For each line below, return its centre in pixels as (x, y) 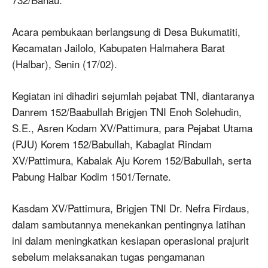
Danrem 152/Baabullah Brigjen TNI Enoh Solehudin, (127, 112)
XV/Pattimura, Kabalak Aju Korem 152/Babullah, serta (132, 160)
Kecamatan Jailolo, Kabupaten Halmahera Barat (118, 48)
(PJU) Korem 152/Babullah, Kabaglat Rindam (112, 144)
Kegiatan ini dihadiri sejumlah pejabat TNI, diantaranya (133, 96)
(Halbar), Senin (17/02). (65, 64)
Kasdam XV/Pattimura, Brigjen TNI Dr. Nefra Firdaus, (131, 208)
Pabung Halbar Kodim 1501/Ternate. (92, 176)
